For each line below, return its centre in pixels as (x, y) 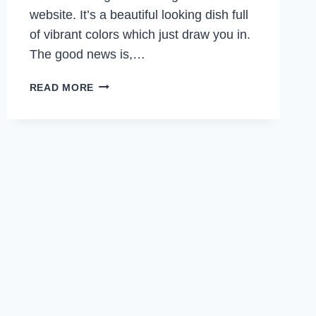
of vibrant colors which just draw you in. (140, 34)
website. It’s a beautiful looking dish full (139, 14)
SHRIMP (114, 116)
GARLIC (114, 84)
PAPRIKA (117, 148)
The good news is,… (87, 54)
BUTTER (115, 100)
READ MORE (62, 87)
